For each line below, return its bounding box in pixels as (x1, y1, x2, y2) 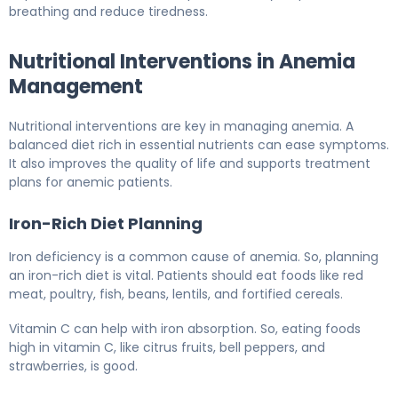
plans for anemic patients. (9, 172, 172, 191)
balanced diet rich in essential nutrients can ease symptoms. (9, 135, 389, 154)
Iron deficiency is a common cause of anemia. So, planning (9, 247, 378, 266)
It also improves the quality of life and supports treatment (9, 154, 370, 172)
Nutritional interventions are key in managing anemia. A (9, 116, 354, 135)
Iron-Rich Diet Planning (9, 211, 203, 235)
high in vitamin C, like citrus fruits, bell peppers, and (9, 338, 325, 356)
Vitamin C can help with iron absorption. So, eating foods (9, 319, 361, 338)
